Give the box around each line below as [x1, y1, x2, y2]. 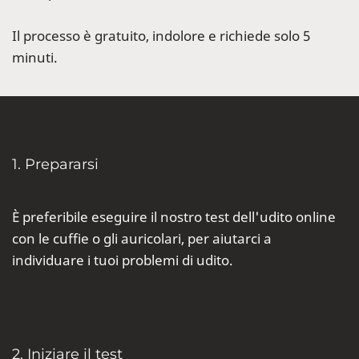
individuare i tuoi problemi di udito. [12, 251, 233, 270]
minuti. [12, 48, 61, 67]
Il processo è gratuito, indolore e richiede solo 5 [12, 26, 310, 46]
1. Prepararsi [12, 155, 99, 174]
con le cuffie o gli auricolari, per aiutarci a [12, 229, 272, 248]
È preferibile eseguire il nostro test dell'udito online [12, 208, 336, 227]
